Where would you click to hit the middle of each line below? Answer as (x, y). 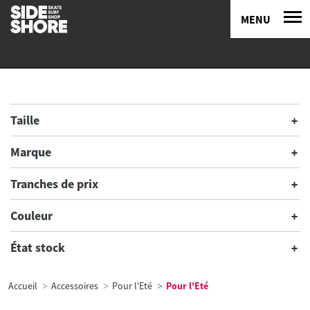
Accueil (23, 286)
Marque (31, 152)
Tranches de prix (54, 184)
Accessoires (75, 286)
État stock (38, 247)
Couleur (31, 216)
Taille (25, 120)
